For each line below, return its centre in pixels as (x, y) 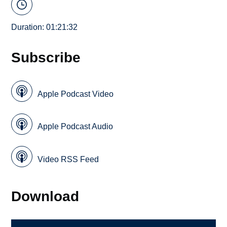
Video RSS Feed (68, 159)
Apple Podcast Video (76, 94)
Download (45, 196)
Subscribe (46, 57)
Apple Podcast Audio (75, 127)
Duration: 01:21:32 (45, 27)
